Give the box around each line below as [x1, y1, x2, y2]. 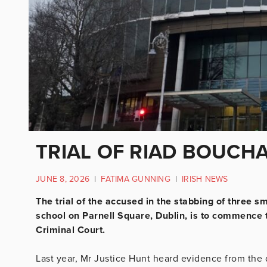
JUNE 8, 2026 [36, 173, 89, 184]
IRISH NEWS [182, 173, 228, 184]
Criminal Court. [36, 223, 108, 236]
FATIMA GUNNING [101, 173, 170, 184]
